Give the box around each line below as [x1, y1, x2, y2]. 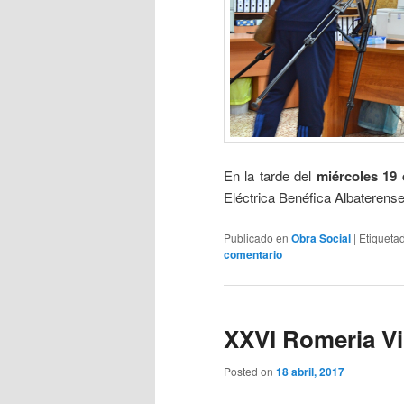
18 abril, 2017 [276, 363, 344, 381]
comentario [224, 246, 282, 263]
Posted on [224, 363, 276, 380]
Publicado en [224, 230, 289, 246]
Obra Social [291, 230, 351, 247]
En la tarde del [224, 166, 317, 186]
